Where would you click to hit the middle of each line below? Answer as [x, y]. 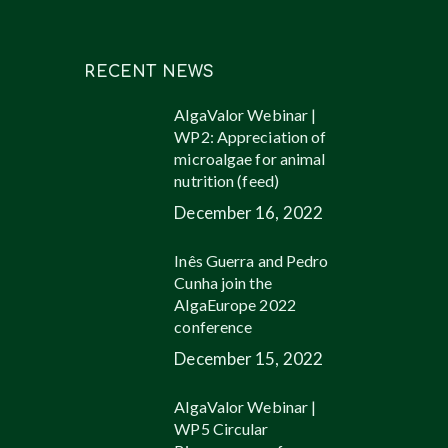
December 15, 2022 [249, 359]
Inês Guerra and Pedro [251, 261]
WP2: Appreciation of [250, 137]
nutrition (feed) [226, 181]
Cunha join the [223, 283]
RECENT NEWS [149, 72]
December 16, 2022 [249, 213]
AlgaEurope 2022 [235, 305]
